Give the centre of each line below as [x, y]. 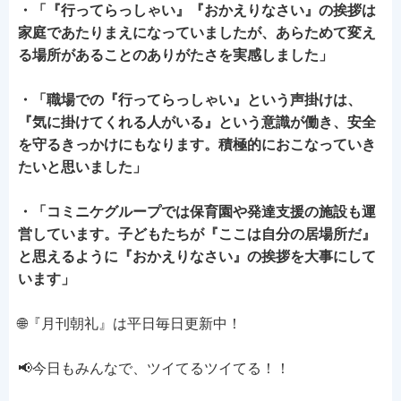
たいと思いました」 [82, 167]
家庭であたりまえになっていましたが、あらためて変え [197, 33]
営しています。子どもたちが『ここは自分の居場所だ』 [197, 234]
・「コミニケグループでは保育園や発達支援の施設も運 [197, 212]
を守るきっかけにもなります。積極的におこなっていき [197, 145]
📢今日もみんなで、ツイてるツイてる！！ [154, 368]
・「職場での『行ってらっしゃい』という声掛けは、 [190, 100]
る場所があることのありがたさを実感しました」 [175, 55]
